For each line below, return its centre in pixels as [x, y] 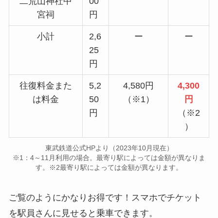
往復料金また [46, 86]
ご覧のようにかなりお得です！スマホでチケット [105, 198]
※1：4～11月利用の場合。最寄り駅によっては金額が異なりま [109, 157]
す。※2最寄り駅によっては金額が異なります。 [109, 167]
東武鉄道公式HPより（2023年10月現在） [109, 148]
